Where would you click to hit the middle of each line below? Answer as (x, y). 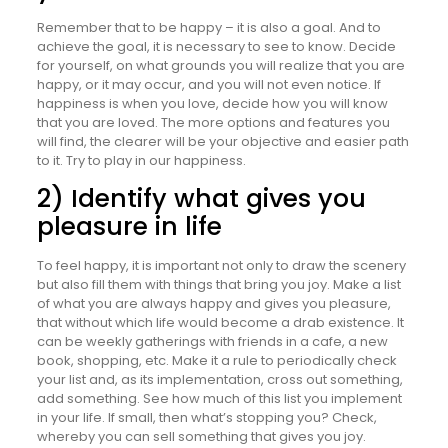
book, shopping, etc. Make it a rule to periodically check (216, 360)
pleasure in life (129, 226)
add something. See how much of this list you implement (219, 398)
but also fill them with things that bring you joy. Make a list (218, 284)
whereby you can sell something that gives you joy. (201, 436)
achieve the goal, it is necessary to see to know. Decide (216, 46)
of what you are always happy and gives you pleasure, (213, 303)
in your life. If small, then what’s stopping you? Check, (206, 417)
